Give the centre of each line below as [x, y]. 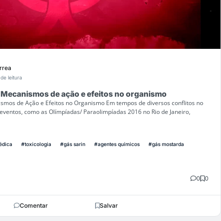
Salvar [109, 205]
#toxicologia [36, 144]
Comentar [34, 205]
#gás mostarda [166, 144]
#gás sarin [73, 144]
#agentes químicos [117, 144]
